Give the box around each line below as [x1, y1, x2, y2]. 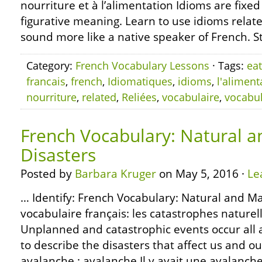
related [82, 90, 116, 104]
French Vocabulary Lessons [75, 58, 209, 73]
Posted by [20, 166, 75, 181]
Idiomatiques [108, 74, 173, 88]
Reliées [122, 90, 157, 104]
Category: [26, 58, 75, 73]
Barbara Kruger [75, 166, 156, 181]
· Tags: [209, 58, 247, 73]
